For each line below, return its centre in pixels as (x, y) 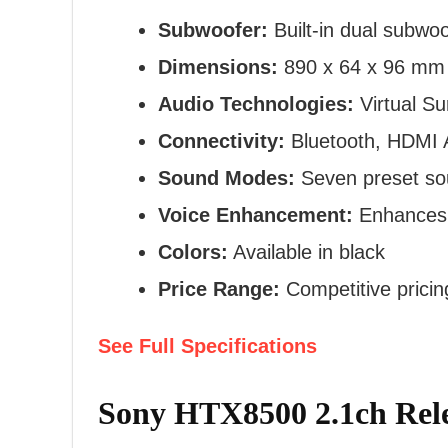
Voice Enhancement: (255, 214)
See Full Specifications (207, 345)
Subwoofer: (213, 29)
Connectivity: (221, 140)
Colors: (193, 251)
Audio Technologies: (256, 103)
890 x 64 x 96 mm (361, 66)
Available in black (306, 251)
